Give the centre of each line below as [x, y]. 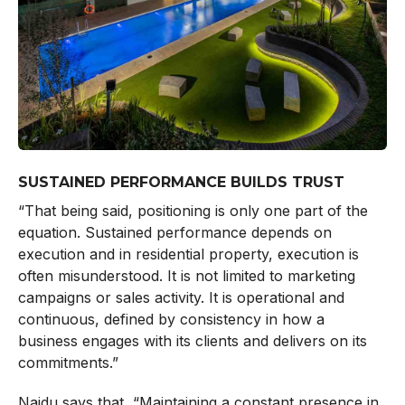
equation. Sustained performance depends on [174, 233]
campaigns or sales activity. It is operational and [181, 298]
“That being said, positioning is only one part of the [193, 211]
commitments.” [68, 363]
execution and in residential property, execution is [188, 254]
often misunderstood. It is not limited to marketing [186, 276]
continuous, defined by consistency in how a [171, 320]
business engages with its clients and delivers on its [192, 341]
